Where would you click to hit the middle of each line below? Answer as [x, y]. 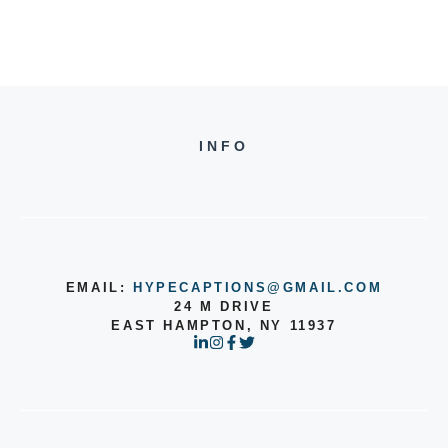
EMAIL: [99, 287]
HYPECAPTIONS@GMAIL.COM [258, 287]
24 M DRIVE [224, 306]
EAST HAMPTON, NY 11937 [224, 325]
